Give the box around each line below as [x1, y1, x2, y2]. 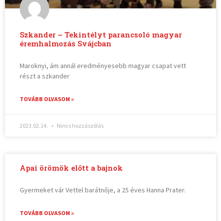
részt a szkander [20, 72, 70, 81]
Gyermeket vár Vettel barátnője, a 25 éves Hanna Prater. [20, 185, 186, 195]
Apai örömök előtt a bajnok [20, 163, 123, 173]
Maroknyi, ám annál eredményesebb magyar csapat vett [20, 61, 186, 71]
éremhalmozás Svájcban [20, 39, 112, 49]
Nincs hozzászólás [56, 122, 104, 130]
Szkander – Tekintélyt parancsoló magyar [20, 30, 183, 40]
